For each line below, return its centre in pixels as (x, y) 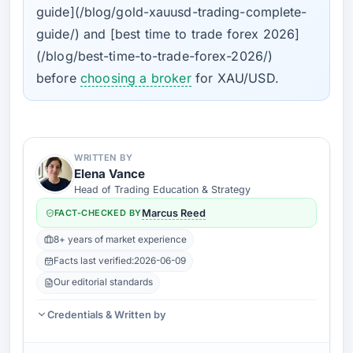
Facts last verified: (93, 260)
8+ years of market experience (120, 239)
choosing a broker (136, 78)
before (59, 78)
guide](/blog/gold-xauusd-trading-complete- (172, 12)
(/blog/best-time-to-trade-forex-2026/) (155, 56)
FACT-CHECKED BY (98, 212)
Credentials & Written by (107, 314)
